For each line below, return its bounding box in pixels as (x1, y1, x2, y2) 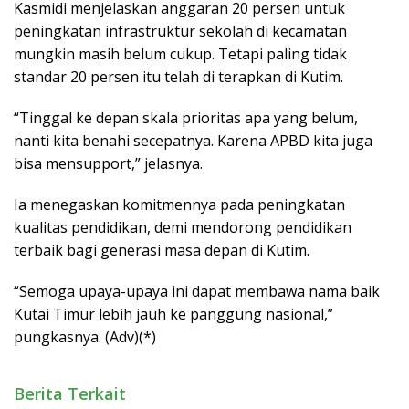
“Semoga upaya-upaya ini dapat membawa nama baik (14, 281, 380, 302)
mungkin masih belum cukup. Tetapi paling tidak (14, 44, 347, 65)
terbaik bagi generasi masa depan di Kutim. (14, 240, 309, 261)
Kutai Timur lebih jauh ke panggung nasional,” (14, 304, 333, 325)
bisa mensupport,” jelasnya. (14, 153, 203, 174)
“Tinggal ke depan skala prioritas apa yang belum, (14, 108, 358, 129)
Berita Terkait (14, 383, 126, 405)
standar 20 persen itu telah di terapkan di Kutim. (14, 67, 343, 88)
